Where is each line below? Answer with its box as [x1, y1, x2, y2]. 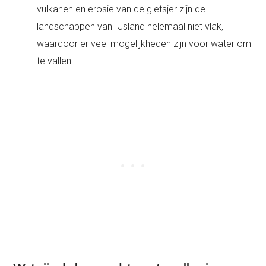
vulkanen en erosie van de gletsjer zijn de [37, 3, 206, 15]
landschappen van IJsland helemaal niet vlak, [37, 20, 224, 32]
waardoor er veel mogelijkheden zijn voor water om [37, 37, 252, 49]
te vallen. [37, 55, 74, 66]
